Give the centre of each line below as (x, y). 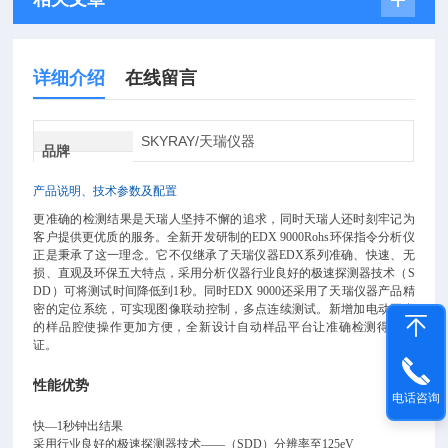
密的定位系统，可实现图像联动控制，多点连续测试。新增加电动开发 (224, 309)
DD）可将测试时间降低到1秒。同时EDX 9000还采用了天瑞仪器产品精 (224, 291)
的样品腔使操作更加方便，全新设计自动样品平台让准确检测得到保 (224, 327)
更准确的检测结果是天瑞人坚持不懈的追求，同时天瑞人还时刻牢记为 (224, 219)
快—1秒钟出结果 (78, 426)
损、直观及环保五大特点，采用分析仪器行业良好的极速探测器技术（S (224, 273)
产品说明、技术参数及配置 (105, 191)
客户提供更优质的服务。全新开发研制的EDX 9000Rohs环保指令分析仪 (224, 237)
